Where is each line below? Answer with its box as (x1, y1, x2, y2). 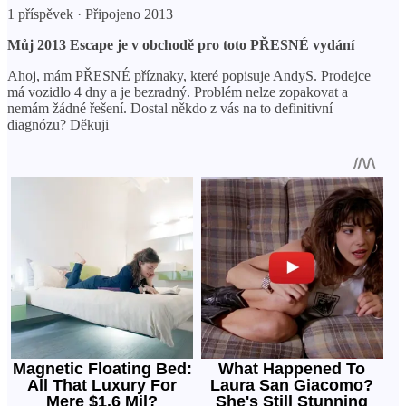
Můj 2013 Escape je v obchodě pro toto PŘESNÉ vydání (7, 36, 354, 53)
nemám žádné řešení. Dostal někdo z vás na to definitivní (7, 100, 333, 116)
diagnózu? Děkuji (7, 116, 109, 132)
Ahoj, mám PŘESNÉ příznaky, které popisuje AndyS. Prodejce (7, 67, 371, 83)
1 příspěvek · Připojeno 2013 (7, 5, 173, 22)
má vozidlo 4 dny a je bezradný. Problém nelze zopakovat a (7, 83, 348, 100)
